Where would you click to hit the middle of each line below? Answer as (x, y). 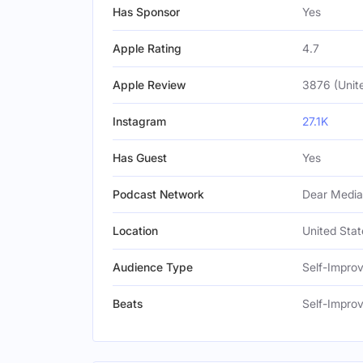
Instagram (139, 121)
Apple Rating (147, 48)
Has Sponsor (146, 12)
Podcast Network (158, 194)
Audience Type (153, 267)
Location (135, 231)
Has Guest (140, 158)
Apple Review (149, 85)
